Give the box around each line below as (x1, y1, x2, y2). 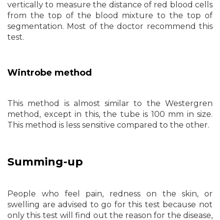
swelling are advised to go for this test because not (7, 200, 213, 209)
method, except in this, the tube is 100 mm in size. (7, 110, 213, 119)
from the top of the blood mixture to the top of (7, 11, 213, 20)
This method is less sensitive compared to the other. (7, 120, 209, 130)
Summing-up (7, 155, 83, 168)
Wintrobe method (7, 67, 92, 78)
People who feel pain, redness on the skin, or (7, 189, 213, 198)
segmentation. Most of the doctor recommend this (7, 22, 213, 31)
